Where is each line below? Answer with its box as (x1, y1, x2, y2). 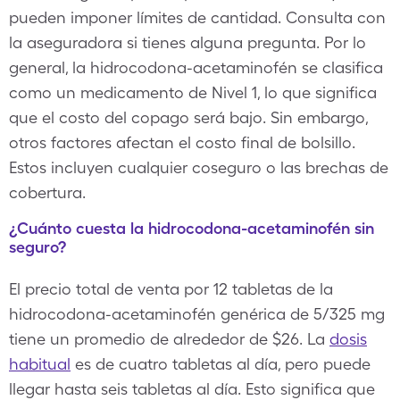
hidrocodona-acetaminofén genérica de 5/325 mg (9, 304, 385, 323)
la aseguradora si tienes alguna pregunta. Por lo (9, 33, 366, 52)
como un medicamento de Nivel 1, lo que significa (9, 83, 377, 102)
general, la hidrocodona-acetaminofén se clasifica (9, 58, 383, 77)
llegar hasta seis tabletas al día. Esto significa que (9, 379, 375, 398)
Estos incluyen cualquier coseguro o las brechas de (9, 158, 388, 177)
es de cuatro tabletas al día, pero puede (71, 354, 371, 373)
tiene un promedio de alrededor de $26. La (9, 329, 329, 348)
